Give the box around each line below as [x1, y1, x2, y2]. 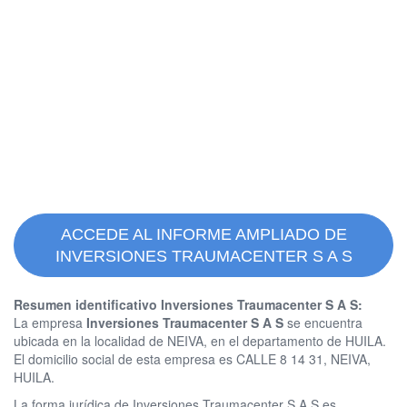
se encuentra [283, 313, 362, 333]
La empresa [14, 313, 86, 333]
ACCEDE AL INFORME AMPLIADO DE [60, 225, 347, 244]
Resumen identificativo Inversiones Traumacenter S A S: [14, 295, 362, 314]
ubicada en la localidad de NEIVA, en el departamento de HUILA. [14, 332, 386, 351]
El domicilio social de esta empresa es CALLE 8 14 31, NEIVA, [14, 350, 371, 369]
